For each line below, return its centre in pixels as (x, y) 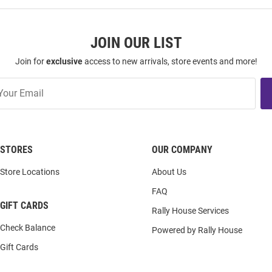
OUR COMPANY (182, 150)
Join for (30, 61)
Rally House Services (190, 211)
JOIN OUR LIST (136, 43)
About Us (169, 172)
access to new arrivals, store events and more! (170, 61)
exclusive (64, 61)
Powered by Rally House (197, 230)
